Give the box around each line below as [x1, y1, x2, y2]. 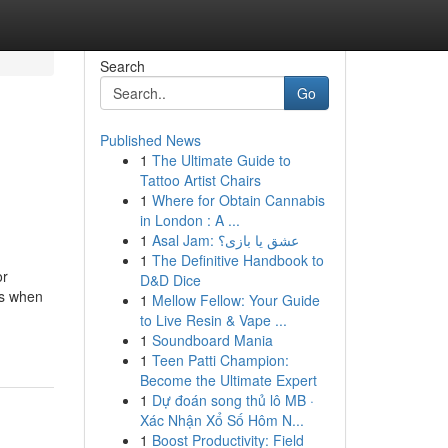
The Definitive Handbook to [151, 250, 324, 270]
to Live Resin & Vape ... [139, 310, 287, 330]
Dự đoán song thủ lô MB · [151, 390, 314, 410]
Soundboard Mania [151, 330, 273, 350]
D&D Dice [139, 270, 201, 290]
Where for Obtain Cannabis [151, 190, 325, 210]
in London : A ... [139, 210, 240, 230]
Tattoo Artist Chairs [139, 170, 261, 190]
